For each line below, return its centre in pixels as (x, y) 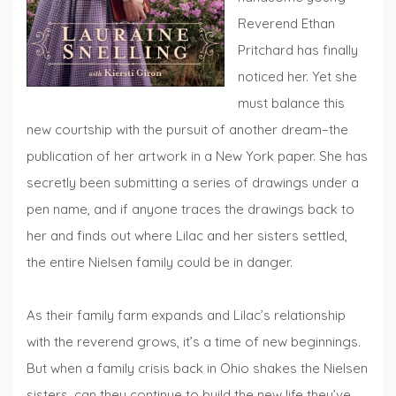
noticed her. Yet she (297, 77)
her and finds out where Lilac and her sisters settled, (187, 236)
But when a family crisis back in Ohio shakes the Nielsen (197, 369)
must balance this (291, 103)
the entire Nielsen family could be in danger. (160, 263)
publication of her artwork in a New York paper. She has (197, 156)
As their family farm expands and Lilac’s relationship (186, 316)
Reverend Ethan (286, 24)
